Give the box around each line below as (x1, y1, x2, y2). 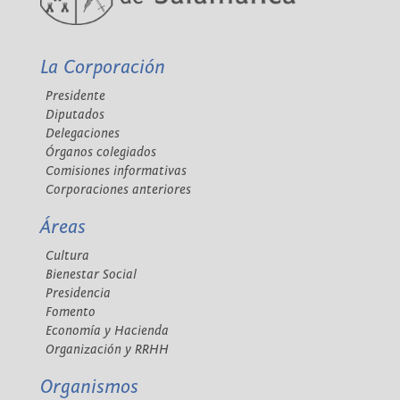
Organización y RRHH (46, 341, 169, 357)
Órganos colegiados (46, 144, 156, 160)
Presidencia (46, 285, 111, 301)
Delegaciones (46, 125, 120, 141)
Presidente (46, 87, 105, 104)
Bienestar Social (46, 266, 137, 282)
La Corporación (40, 55, 165, 79)
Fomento (46, 304, 96, 320)
